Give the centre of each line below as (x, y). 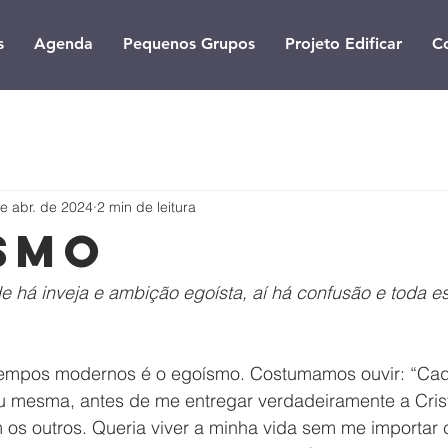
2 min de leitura (146, 206)
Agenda (63, 43)
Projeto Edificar (343, 43)
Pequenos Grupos (189, 43)
